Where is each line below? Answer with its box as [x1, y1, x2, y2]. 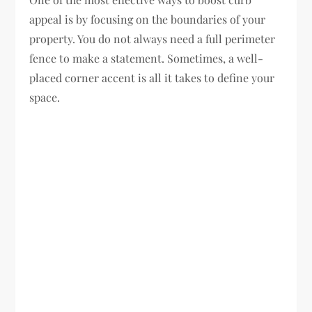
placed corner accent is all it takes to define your [29, 70, 275, 85]
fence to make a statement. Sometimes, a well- [29, 50, 264, 65]
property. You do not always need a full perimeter [29, 31, 276, 46]
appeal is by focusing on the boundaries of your [29, 11, 266, 26]
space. [29, 89, 61, 104]
